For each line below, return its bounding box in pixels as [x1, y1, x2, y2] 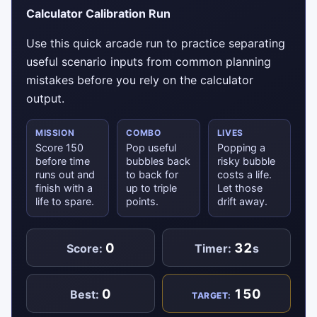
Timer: [194, 241, 234, 255]
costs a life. [217, 168, 272, 180]
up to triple [126, 181, 178, 194]
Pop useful [126, 141, 177, 154]
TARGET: [192, 289, 234, 301]
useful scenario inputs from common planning [26, 54, 271, 69]
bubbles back [126, 154, 191, 167]
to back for [126, 168, 179, 180]
